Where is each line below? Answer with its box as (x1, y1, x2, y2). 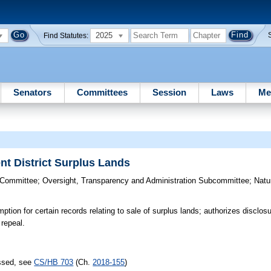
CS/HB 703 (34, 257, 74, 267)
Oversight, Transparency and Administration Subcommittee (42, 176, 250, 186)
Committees (76, 87, 128, 97)
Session (152, 87, 186, 97)
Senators (13, 87, 52, 97)
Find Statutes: (44, 31, 89, 39)
